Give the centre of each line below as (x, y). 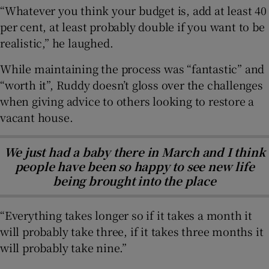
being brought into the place (134, 180)
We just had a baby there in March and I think (134, 151)
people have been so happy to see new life (134, 166)
